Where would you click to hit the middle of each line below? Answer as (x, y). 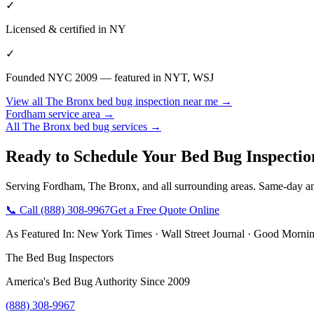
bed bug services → (116, 126)
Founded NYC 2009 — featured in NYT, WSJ (110, 77)
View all (26, 101)
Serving (24, 186)
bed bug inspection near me (157, 101)
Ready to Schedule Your (93, 156)
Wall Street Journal (203, 233)
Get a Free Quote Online (165, 210)
